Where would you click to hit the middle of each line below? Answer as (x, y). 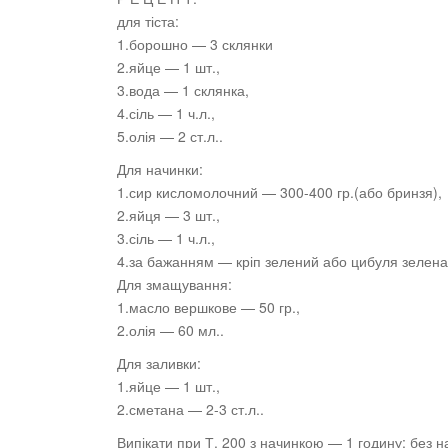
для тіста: (148, 21)
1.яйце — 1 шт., (168, 386)
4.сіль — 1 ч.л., (166, 113)
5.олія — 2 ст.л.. (170, 136)
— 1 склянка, (206, 90)
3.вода (140, 90)
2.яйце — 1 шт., (168, 67)
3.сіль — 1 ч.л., (166, 238)
